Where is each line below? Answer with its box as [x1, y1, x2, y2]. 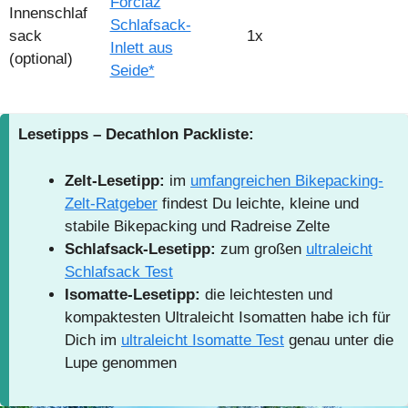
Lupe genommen [65, 353, 177, 372]
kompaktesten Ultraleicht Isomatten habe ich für [65, 308, 391, 326]
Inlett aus [109, 38, 173, 56]
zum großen [216, 240, 306, 258]
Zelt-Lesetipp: [65, 171, 169, 189]
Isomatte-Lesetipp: [65, 285, 205, 303]
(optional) [8, 49, 73, 67]
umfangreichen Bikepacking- [190, 171, 383, 189]
